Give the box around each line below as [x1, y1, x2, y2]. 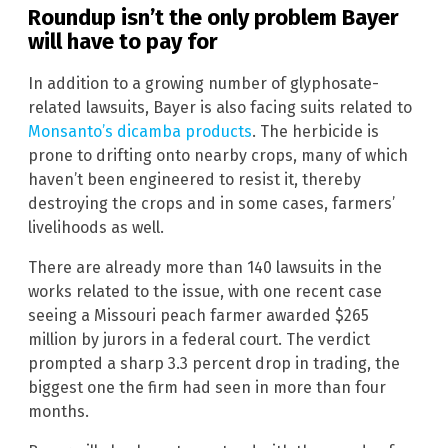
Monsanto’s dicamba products [28, 121, 252, 141]
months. [28, 401, 89, 421]
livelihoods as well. [28, 217, 164, 237]
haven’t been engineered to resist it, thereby [28, 169, 361, 189]
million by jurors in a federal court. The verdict [28, 329, 370, 349]
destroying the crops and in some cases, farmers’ [28, 193, 395, 213]
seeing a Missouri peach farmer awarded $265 [28, 305, 369, 325]
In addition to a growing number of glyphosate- [28, 73, 379, 93]
